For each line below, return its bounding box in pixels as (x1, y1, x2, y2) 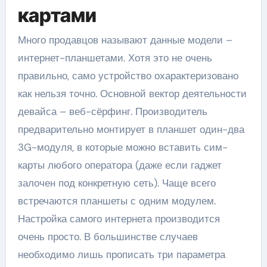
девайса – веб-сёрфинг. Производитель (17, 105, 207, 118)
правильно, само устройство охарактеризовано (17, 69, 238, 82)
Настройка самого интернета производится (17, 212, 220, 225)
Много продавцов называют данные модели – (17, 33, 232, 46)
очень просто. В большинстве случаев (17, 230, 198, 243)
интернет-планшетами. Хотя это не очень (17, 51, 212, 64)
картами (17, 3, 97, 27)
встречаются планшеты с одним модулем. (17, 194, 216, 207)
